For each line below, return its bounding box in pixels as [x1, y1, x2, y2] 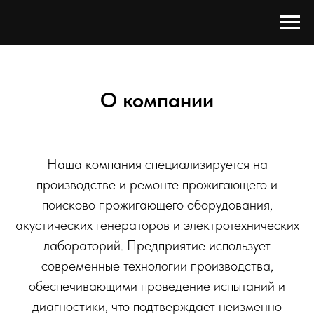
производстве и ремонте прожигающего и [36, 176, 278, 193]
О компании [100, 87, 214, 112]
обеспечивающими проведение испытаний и [29, 278, 285, 294]
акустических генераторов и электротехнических [15, 217, 299, 233]
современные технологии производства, [41, 257, 273, 274]
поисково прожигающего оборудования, [41, 196, 273, 213]
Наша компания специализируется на [46, 156, 268, 172]
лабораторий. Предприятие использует [43, 237, 271, 254]
